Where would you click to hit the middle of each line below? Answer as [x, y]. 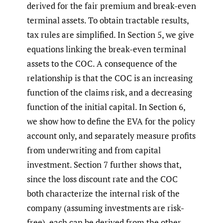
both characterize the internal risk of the [103, 194]
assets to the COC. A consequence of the [102, 64]
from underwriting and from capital [94, 150]
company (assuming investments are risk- [106, 208]
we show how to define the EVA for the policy [111, 121]
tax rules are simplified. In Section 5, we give [111, 35]
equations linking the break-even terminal [107, 49]
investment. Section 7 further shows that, [104, 165]
